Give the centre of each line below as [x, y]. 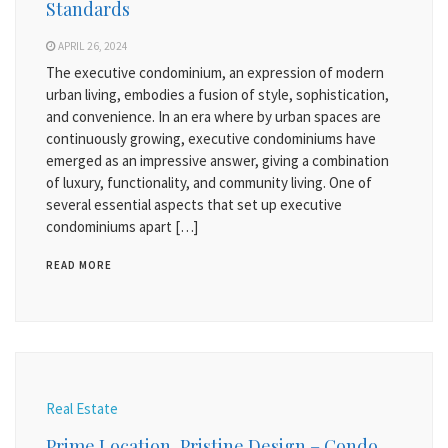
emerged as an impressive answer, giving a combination [217, 160]
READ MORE [79, 265]
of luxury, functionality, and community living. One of [209, 182]
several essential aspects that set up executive [194, 204]
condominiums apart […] [122, 226]
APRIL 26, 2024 [93, 46]
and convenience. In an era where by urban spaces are [213, 116]
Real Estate [82, 408]
